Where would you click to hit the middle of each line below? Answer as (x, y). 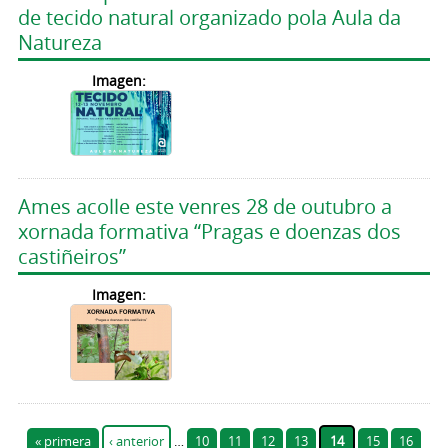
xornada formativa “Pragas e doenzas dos (209, 231)
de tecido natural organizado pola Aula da (209, 17)
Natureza (59, 42)
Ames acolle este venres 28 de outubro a (204, 206)
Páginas (59, 418)
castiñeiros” (71, 256)
